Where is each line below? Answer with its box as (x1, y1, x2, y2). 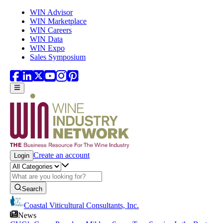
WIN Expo (30, 44, 65, 52)
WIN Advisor (30, 8, 73, 16)
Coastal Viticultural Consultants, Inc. (24, 201, 139, 210)
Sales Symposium (30, 53, 86, 61)
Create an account (33, 151, 90, 160)
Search (22, 185, 42, 193)
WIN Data (30, 35, 63, 43)
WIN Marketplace (30, 17, 87, 25)
